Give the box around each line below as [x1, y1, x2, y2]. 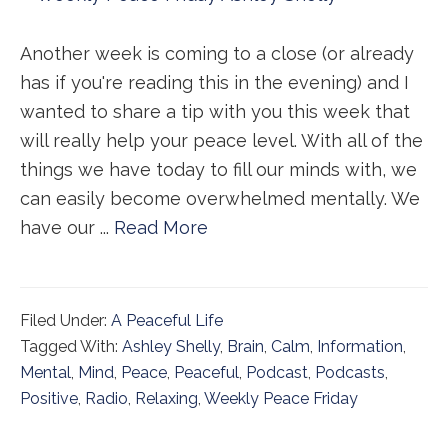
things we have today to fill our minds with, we [20, 159, 417, 180]
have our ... [20, 217, 114, 238]
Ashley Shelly [122, 337, 220, 356]
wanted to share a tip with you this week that [20, 101, 410, 122]
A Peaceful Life [111, 311, 223, 330]
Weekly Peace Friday [204, 389, 358, 408]
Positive [20, 389, 78, 408]
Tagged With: [20, 337, 122, 356]
